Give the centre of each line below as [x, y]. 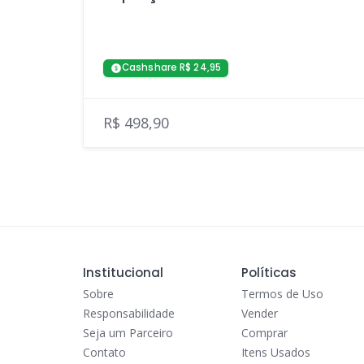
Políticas [269, 273]
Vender [260, 313]
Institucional [123, 273]
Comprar [265, 333]
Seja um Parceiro [128, 333]
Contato [104, 352]
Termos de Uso [283, 294]
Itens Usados [276, 352]
